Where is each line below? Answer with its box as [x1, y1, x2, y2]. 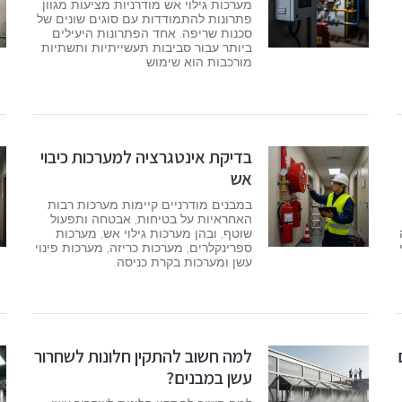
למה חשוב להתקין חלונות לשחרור [33, 345, 252, 369]
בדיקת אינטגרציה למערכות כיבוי [39, 144, 252, 169]
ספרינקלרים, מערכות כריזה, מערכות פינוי [34, 239, 252, 256]
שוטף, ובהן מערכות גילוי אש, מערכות [55, 224, 252, 241]
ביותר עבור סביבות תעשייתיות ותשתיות [40, 39, 252, 57]
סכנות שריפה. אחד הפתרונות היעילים [51, 25, 252, 42]
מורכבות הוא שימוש [145, 54, 252, 71]
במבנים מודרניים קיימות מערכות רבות [47, 196, 252, 213]
